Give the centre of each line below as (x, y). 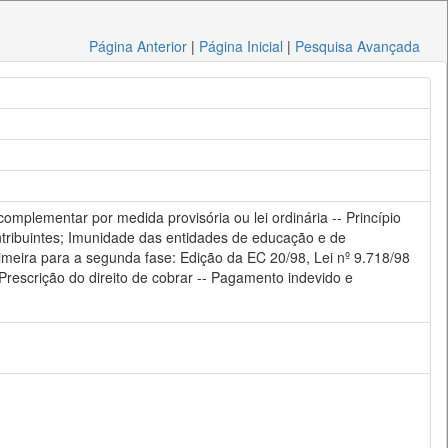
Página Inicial (241, 46)
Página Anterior (138, 46)
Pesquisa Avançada (358, 46)
